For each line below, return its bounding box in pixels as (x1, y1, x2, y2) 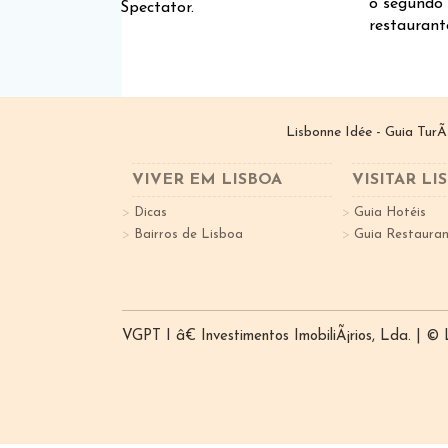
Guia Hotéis (354, 206, 426, 219)
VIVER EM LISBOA (132, 172, 282, 188)
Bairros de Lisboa (134, 228, 243, 241)
